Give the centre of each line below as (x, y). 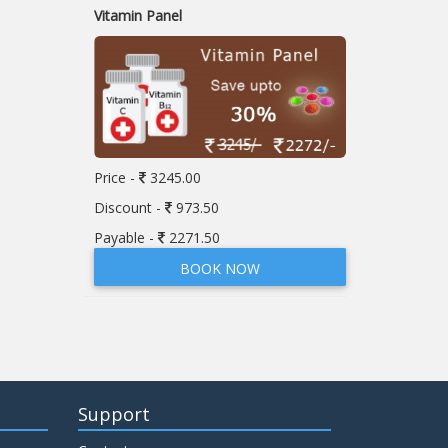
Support (114, 413)
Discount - (129, 207)
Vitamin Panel (137, 15)
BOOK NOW (219, 268)
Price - (116, 177)
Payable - (125, 237)
